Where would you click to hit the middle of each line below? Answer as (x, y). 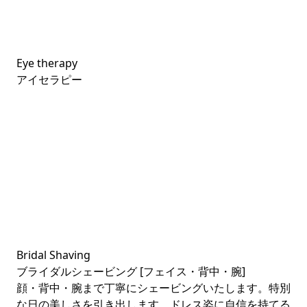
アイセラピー (49, 79)
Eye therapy (47, 63)
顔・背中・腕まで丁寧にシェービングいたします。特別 (153, 288)
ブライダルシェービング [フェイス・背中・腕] (131, 271)
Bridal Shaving (53, 255)
